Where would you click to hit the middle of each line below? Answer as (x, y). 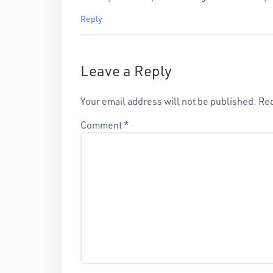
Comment (102, 125)
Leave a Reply (126, 70)
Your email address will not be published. (168, 101)
